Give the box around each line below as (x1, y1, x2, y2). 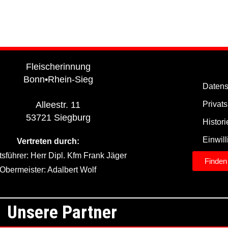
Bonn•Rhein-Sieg (23, 74, 93, 84)
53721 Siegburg (25, 112, 91, 123)
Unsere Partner (7, 202, 117, 223)
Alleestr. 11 (36, 100, 81, 110)
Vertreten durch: (16, 137, 79, 146)
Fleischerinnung (25, 62, 91, 72)
